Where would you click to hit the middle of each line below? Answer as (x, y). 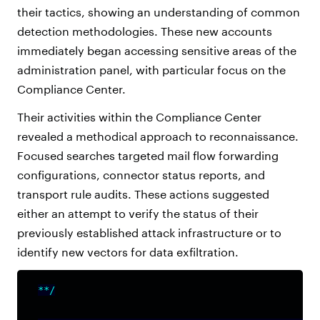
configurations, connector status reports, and (141, 174)
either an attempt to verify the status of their (138, 213)
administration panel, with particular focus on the (151, 69)
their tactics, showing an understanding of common (159, 11)
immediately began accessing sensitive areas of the (157, 50)
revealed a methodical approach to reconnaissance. (158, 136)
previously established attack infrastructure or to (149, 232)
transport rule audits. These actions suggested (143, 194)
